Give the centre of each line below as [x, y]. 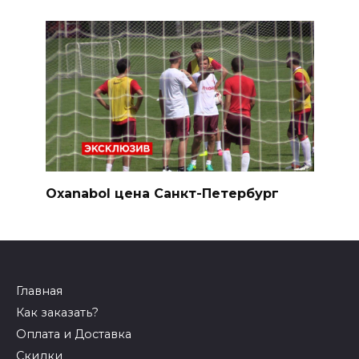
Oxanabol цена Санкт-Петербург [162, 194]
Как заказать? [57, 313]
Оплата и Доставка [74, 334]
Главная [39, 291]
